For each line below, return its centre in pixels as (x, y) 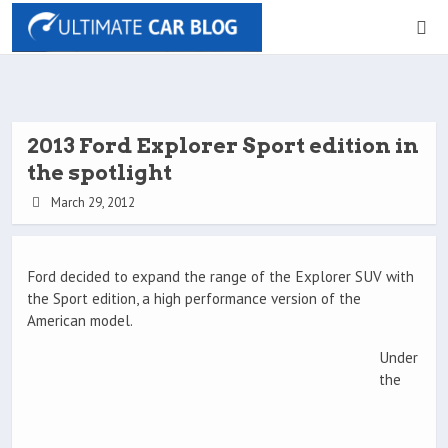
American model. (80, 321)
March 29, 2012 (91, 202)
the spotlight (99, 172)
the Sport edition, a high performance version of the (194, 299)
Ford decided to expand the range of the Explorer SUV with (220, 277)
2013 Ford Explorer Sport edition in (223, 145)
